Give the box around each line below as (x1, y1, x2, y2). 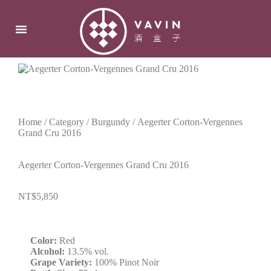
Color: (30, 235, 57, 246)
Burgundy (91, 117, 130, 127)
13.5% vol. (65, 246, 109, 256)
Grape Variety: (30, 257, 92, 267)
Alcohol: (30, 246, 65, 256)
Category (49, 117, 84, 127)
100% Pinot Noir (92, 257, 159, 267)
